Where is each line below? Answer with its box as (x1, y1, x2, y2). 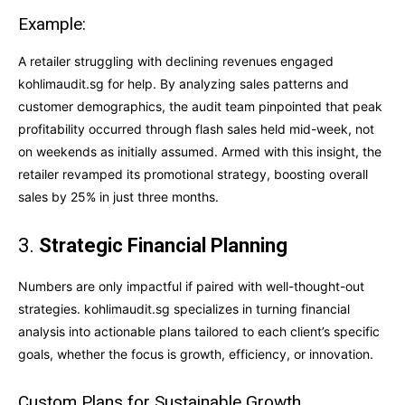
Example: (18, 13, 86, 34)
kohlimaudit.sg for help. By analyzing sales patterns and (18, 75, 349, 91)
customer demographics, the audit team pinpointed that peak (18, 98, 382, 114)
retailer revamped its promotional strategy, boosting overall (18, 165, 368, 182)
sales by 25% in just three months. (18, 188, 219, 204)
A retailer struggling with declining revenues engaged (18, 52, 334, 69)
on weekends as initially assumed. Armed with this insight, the (18, 143, 381, 159)
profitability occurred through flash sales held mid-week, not (18, 120, 374, 137)
